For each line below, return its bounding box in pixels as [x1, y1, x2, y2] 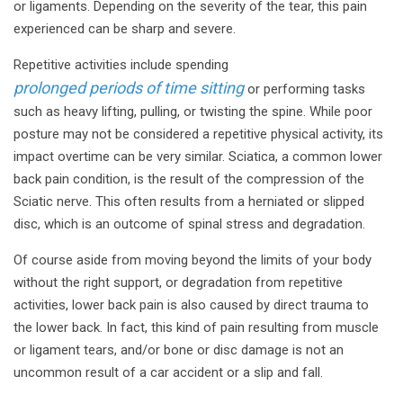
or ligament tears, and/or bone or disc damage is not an [13, 342, 344, 359]
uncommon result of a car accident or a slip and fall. [13, 364, 327, 381]
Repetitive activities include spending [13, 57, 228, 74]
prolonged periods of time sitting [13, 78, 244, 98]
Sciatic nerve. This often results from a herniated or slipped [13, 193, 364, 210]
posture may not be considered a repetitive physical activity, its [13, 126, 383, 143]
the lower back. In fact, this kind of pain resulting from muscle [13, 319, 379, 336]
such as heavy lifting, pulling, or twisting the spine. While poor [13, 103, 372, 121]
